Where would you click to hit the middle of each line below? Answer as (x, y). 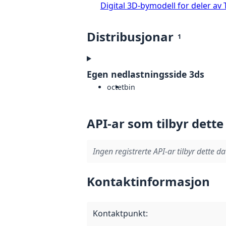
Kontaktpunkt (119, 213)
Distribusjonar (130, 36)
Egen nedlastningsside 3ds (146, 74)
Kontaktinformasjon (148, 181)
